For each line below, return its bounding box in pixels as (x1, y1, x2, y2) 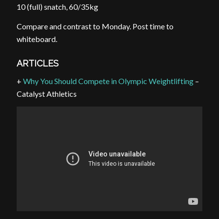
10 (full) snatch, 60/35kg (16, 2, 98, 12)
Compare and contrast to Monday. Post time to (16, 21, 174, 31)
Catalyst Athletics (16, 88, 77, 98)
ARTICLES (16, 58, 59, 68)
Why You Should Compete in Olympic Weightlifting (22, 76, 194, 86)
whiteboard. (16, 34, 57, 44)
